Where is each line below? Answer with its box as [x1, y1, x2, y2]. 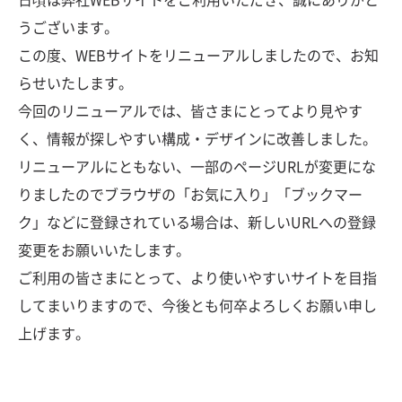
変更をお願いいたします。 [18, 239, 190, 260]
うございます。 [18, 16, 118, 38]
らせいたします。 [18, 72, 133, 93]
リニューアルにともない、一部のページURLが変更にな [18, 155, 376, 177]
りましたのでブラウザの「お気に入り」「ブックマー [18, 183, 363, 205]
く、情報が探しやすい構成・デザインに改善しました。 [18, 127, 377, 149]
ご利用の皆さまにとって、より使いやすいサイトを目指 [18, 267, 377, 288]
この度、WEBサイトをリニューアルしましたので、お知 [18, 44, 379, 66]
